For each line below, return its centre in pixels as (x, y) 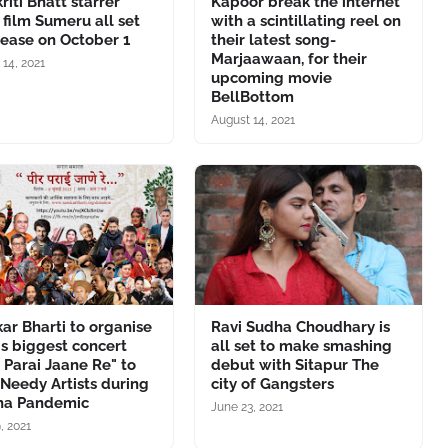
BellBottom (252, 97)
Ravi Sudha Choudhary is (300, 327)
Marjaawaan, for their (288, 59)
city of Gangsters (272, 384)
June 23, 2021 (246, 407)
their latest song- (273, 40)
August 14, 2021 (252, 120)
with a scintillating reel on (305, 21)
